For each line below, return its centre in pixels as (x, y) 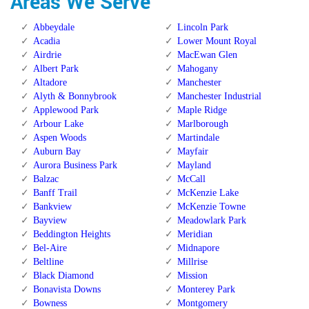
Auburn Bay (57, 152)
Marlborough (202, 124)
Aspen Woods (60, 138)
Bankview (52, 207)
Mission (192, 276)
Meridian (195, 235)
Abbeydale (54, 28)
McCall (191, 179)
